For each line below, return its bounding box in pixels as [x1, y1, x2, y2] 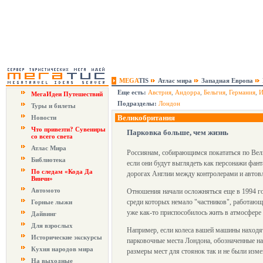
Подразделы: [117, 100, 157, 107]
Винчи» [31, 175, 53, 182]
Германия [229, 89, 255, 96]
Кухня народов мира [31, 245, 93, 252]
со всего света [31, 133, 73, 140]
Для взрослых [31, 222, 73, 229]
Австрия [148, 89, 171, 96]
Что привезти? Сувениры [31, 126, 106, 133]
